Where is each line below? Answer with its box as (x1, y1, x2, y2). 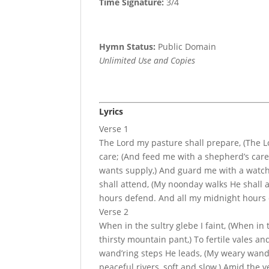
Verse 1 (99, 123, 129, 135)
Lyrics (99, 106, 124, 118)
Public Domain (156, 41, 217, 53)
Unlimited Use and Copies (99, 55, 196, 67)
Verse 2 (99, 206, 129, 218)
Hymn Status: (99, 41, 156, 53)
